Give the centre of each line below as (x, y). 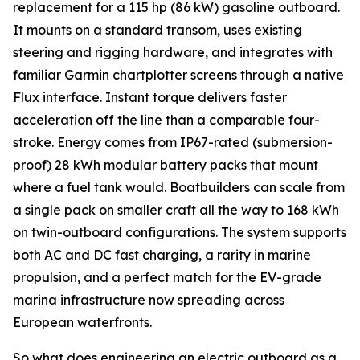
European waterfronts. (82, 323)
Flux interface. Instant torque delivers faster (150, 98)
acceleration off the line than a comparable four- (166, 120)
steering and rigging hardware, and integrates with (173, 53)
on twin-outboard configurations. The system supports (180, 233)
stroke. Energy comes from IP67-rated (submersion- (173, 143)
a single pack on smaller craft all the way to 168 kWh (176, 210)
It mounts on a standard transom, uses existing (157, 30)
